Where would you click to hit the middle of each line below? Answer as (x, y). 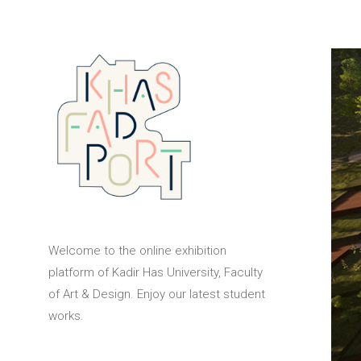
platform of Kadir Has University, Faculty (156, 273)
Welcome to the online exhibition (137, 251)
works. (66, 316)
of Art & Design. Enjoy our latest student (157, 295)
